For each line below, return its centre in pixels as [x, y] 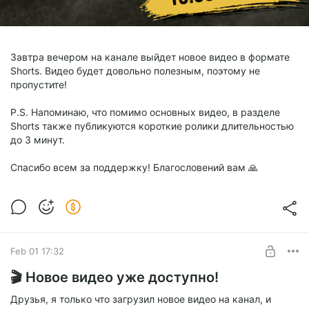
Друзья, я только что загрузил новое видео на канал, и [141, 299]
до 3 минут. [38, 140]
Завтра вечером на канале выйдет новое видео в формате [150, 57]
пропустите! [39, 85]
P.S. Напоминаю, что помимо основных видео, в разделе [145, 112]
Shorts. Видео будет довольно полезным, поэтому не [135, 71]
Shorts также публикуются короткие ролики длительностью [152, 126]
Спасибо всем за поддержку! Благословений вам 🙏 [134, 168]
